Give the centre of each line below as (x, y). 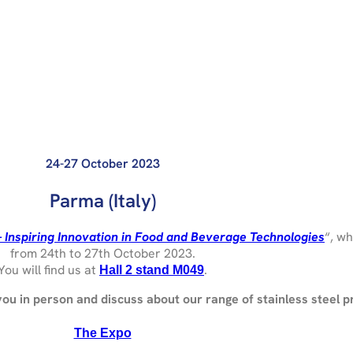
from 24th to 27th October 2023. (102, 254)
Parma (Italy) (102, 201)
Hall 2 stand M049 (152, 270)
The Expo (102, 333)
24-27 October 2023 (102, 164)
